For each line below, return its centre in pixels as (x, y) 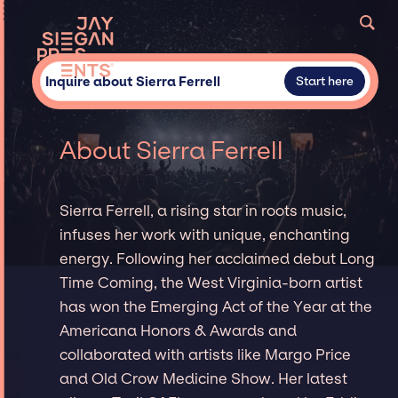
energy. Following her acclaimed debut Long (218, 258)
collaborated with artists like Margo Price (206, 354)
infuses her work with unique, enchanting (205, 234)
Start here (324, 81)
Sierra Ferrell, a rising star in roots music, (203, 210)
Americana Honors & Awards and (179, 330)
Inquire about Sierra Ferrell (132, 81)
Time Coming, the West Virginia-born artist (211, 282)
